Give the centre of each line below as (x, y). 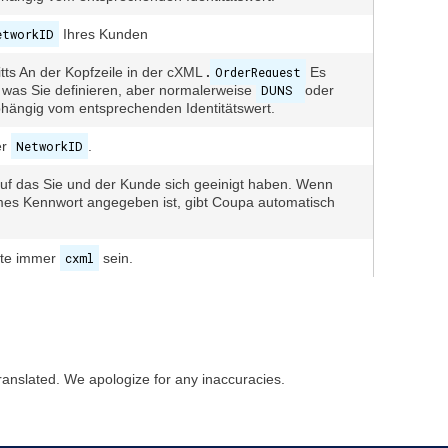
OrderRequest (258, 72)
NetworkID (49, 146)
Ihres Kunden (103, 34)
